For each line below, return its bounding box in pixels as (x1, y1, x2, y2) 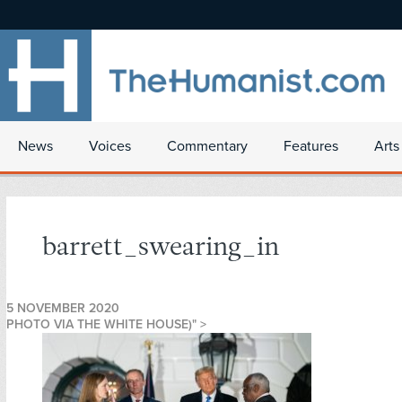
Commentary (167, 137, 248, 155)
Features (284, 137, 338, 155)
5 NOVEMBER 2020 (6, 301, 119, 317)
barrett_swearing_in (42, 235, 279, 262)
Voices (89, 137, 131, 155)
